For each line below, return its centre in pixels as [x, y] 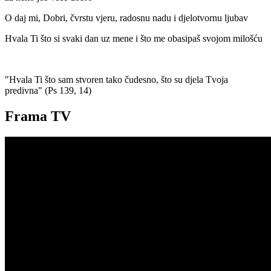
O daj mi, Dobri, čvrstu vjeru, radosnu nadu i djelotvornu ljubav [126, 18]
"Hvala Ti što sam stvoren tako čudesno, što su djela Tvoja [116, 80]
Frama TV [38, 116]
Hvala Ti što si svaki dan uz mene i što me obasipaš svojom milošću [134, 39]
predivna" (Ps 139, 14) [48, 91]
